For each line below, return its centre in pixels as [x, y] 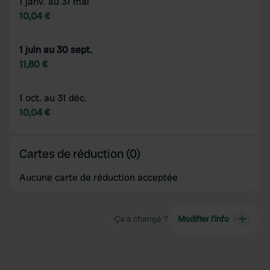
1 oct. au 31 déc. [53, 98]
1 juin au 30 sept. [56, 50]
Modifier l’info [203, 219]
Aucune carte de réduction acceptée [99, 177]
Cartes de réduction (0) [80, 154]
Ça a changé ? [141, 219]
